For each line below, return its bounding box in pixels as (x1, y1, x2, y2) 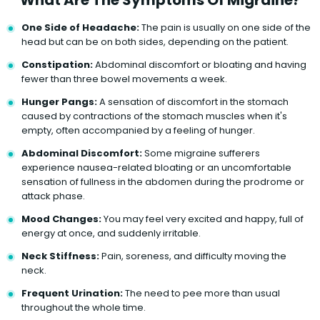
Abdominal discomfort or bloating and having (93, 57, 306, 71)
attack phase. (21, 189, 85, 203)
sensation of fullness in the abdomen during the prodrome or (21, 174, 304, 189)
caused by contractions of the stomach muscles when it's (21, 109, 287, 123)
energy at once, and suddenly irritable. (21, 226, 201, 240)
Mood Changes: (21, 211, 101, 226)
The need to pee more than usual (123, 286, 280, 300)
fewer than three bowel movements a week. (21, 71, 227, 86)
